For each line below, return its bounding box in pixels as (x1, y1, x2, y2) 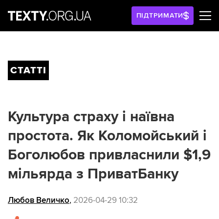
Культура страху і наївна (8, 108, 175, 126)
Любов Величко (8, 195, 69, 206)
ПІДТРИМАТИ (136, 11, 184, 20)
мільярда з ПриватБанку (8, 165, 178, 183)
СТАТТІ (10, 65, 46, 76)
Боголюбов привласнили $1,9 (8, 146, 211, 164)
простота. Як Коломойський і (8, 127, 207, 145)
